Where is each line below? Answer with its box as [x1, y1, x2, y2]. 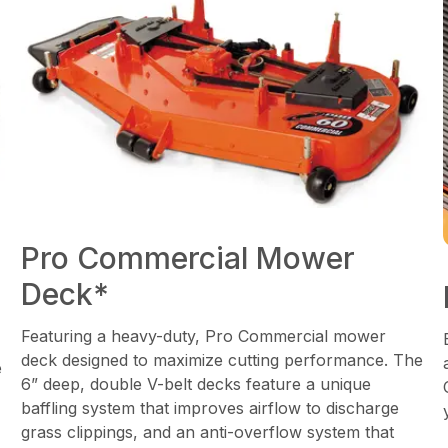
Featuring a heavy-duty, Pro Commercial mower [21, 326, 387, 347]
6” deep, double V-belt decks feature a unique [21, 374, 372, 395]
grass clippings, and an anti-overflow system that [21, 422, 395, 443]
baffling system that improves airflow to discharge [21, 398, 400, 419]
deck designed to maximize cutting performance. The [21, 350, 424, 371]
